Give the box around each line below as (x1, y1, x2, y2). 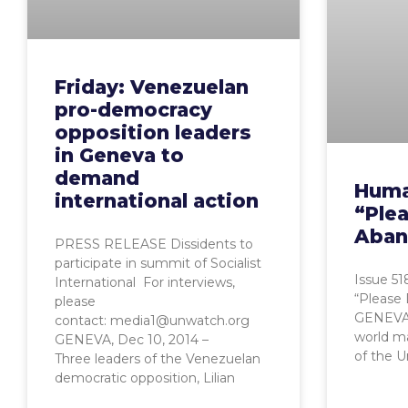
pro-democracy (55, 97, 212, 121)
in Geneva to (55, 143, 184, 167)
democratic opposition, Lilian (55, 369, 235, 386)
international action (55, 189, 259, 212)
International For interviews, (55, 273, 235, 291)
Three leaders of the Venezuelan (55, 350, 260, 367)
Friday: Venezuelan (55, 75, 249, 98)
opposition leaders (55, 120, 251, 144)
